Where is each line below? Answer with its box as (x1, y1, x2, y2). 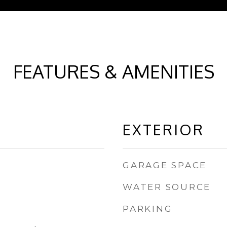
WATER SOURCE (123, 182, 211, 192)
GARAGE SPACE (123, 160, 207, 170)
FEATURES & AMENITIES (13, 60, 214, 83)
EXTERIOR (123, 120, 204, 139)
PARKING (123, 204, 173, 214)
